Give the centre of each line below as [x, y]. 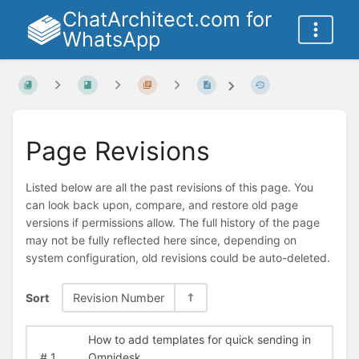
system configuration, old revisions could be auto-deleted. [178, 258]
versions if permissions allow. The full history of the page [173, 223]
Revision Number [119, 297]
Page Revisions [118, 151]
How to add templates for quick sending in [199, 340]
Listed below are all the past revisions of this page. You [169, 188]
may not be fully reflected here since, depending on [161, 240]
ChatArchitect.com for [167, 19]
